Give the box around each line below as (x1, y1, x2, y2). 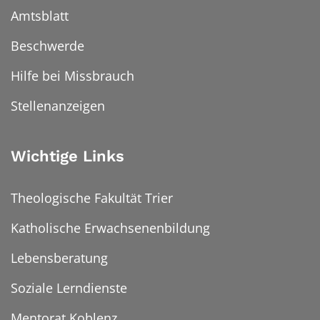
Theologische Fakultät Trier (11, 189, 173, 207)
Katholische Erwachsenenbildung (11, 219, 210, 237)
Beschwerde (11, 37, 84, 55)
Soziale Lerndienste (11, 279, 127, 297)
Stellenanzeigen (11, 97, 105, 115)
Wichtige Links (11, 147, 124, 166)
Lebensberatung (11, 249, 108, 267)
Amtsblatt (11, 7, 69, 25)
